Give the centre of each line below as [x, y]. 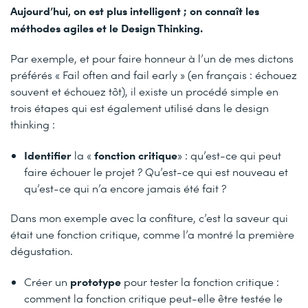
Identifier [48, 155]
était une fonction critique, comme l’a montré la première [152, 234]
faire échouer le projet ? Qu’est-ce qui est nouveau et [156, 172]
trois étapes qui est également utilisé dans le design [140, 108]
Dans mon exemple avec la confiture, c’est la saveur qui [149, 218]
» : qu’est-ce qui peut [229, 155]
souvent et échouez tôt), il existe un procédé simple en [144, 91]
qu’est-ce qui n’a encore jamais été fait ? [125, 188]
